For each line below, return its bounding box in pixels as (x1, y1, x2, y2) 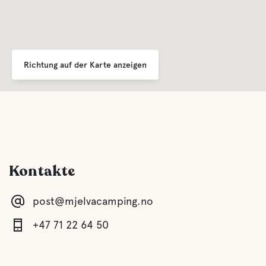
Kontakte (9, 161, 75, 181)
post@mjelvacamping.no (33, 195, 153, 207)
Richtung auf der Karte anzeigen (24, 59, 147, 69)
